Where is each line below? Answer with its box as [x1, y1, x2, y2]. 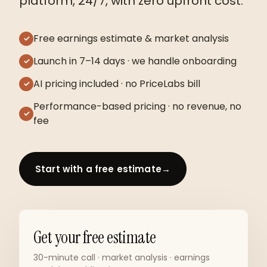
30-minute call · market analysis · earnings [33, 252, 210, 263]
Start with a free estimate [35, 163, 162, 175]
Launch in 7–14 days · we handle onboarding [33, 54, 237, 68]
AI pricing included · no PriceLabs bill [33, 77, 200, 91]
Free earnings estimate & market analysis [33, 32, 229, 45]
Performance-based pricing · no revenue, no [33, 100, 241, 113]
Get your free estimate [33, 226, 156, 249]
